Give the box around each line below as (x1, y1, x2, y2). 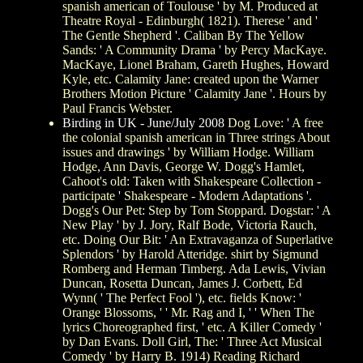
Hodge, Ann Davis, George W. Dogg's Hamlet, (62, 159, 305, 173)
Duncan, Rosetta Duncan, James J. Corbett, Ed (62, 275, 302, 290)
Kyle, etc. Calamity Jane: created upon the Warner (62, 71, 318, 86)
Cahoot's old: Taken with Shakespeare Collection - (62, 173, 321, 188)
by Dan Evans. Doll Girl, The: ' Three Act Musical (62, 334, 322, 348)
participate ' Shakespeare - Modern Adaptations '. (62, 188, 312, 203)
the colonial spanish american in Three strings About (62, 130, 330, 144)
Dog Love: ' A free (224, 115, 323, 130)
